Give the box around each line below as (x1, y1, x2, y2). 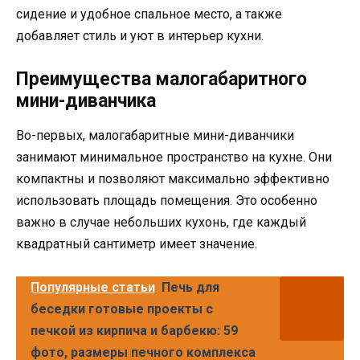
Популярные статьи (31, 280, 155, 296)
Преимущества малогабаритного (16, 68, 307, 91)
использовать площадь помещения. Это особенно (16, 193, 317, 209)
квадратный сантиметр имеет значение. (16, 236, 257, 252)
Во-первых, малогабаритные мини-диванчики (16, 128, 294, 144)
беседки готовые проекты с (31, 301, 213, 317)
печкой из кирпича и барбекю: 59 (31, 323, 238, 339)
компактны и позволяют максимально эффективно (16, 171, 329, 187)
